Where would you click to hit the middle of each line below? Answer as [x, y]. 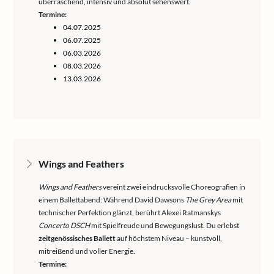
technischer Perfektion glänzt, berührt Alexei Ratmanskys [130, 213]
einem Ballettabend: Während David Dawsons [112, 200]
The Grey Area [208, 200]
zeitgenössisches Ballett [77, 238]
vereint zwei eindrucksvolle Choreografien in [173, 187]
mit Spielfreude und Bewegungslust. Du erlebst [165, 225]
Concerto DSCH [64, 225]
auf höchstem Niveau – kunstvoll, [169, 238]
